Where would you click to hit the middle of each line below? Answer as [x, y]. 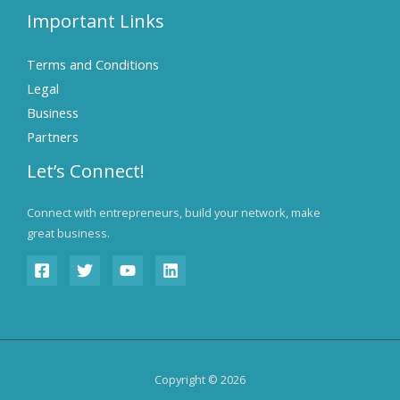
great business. [68, 233]
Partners [53, 136]
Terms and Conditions [93, 64]
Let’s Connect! [86, 171]
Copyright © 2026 [200, 380]
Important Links [96, 21]
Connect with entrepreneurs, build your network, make [174, 212]
